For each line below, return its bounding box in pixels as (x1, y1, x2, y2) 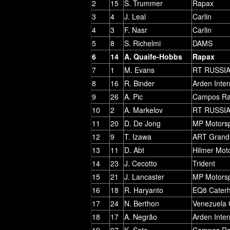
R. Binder (124, 78, 155, 88)
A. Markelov (124, 104, 163, 115)
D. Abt (124, 144, 144, 155)
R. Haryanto (124, 184, 163, 195)
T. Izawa (124, 131, 151, 142)
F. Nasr (124, 24, 147, 35)
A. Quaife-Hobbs (124, 51, 182, 62)
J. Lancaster (124, 171, 164, 182)
